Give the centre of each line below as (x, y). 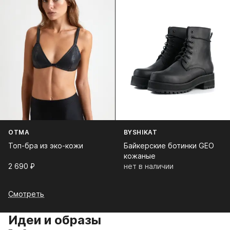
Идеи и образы (55, 220)
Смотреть (26, 194)
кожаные (139, 156)
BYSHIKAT (140, 132)
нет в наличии (148, 166)
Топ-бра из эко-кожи (46, 146)
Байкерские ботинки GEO (169, 146)
